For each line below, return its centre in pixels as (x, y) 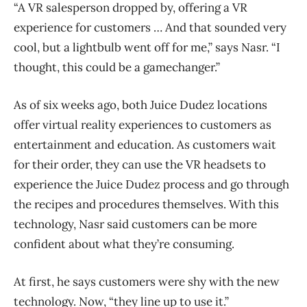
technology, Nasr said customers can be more (135, 224)
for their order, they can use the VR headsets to (140, 165)
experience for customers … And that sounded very (150, 28)
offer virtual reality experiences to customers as (143, 125)
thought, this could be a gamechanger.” (117, 67)
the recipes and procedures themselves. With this (146, 205)
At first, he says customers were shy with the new (147, 282)
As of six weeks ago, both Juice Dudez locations (140, 105)
